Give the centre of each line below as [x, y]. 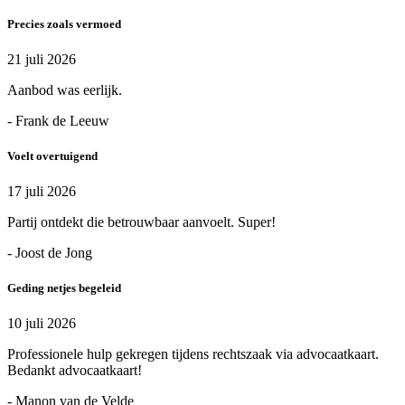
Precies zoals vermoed [64, 24]
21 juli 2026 [42, 59]
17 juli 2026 [42, 192]
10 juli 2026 [42, 324]
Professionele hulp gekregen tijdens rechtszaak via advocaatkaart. [193, 354]
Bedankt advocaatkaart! [75, 371]
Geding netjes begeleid [64, 288]
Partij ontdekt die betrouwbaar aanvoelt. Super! [141, 222]
